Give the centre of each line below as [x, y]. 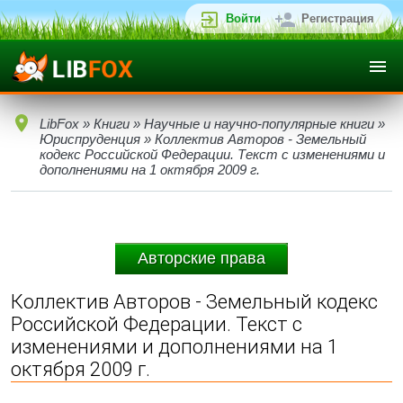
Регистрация [338, 18]
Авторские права [201, 258]
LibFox [59, 124]
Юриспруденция [90, 139]
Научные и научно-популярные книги [259, 124]
